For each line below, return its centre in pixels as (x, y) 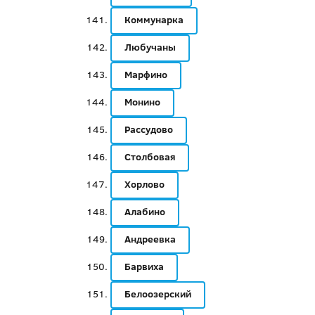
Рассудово (148, 129)
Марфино (146, 75)
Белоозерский (157, 294)
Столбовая (149, 157)
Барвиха (144, 266)
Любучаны (150, 47)
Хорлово (144, 184)
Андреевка (150, 239)
